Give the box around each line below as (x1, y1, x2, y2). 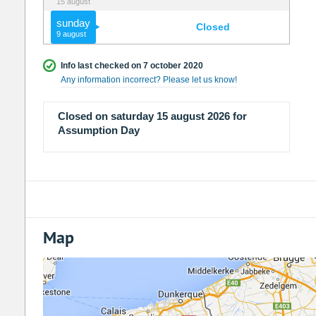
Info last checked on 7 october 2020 (60, 61, 203, 71)
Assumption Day (57, 124, 140, 137)
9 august (56, 30, 86, 39)
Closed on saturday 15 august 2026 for (57, 110, 247, 123)
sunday (56, 17, 90, 30)
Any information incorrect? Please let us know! (60, 75, 237, 85)
